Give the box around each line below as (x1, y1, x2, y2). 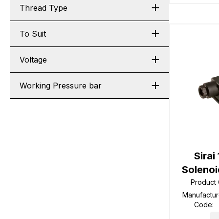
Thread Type (20, 3, 67, 13)
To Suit (20, 29, 46, 39)
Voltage (20, 55, 47, 65)
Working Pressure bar (20, 81, 102, 90)
